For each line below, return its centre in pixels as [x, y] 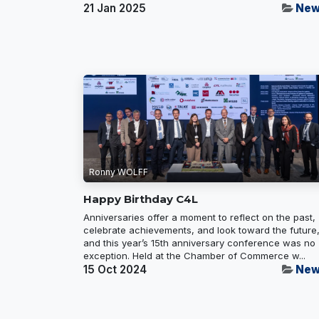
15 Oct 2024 [115, 270]
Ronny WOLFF [119, 172]
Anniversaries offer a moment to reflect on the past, [199, 218]
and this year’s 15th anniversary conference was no [199, 243]
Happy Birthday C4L [141, 199]
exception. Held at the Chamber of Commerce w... [194, 256]
